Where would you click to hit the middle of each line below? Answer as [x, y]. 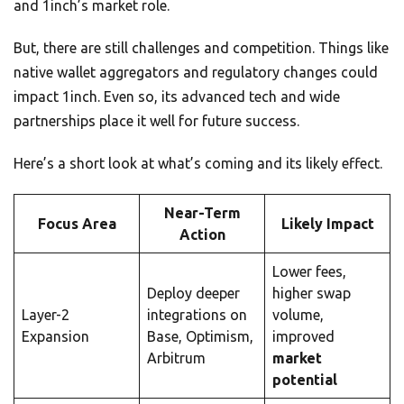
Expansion [55, 336]
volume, [298, 314]
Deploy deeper [193, 293]
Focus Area [77, 223]
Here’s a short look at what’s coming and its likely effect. [198, 163]
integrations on [197, 314]
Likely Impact [327, 223]
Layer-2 [46, 314]
